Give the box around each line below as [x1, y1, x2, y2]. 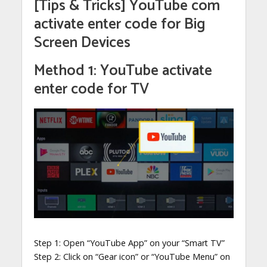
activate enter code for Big [33, 11, 205, 37]
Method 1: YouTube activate [33, 58, 212, 83]
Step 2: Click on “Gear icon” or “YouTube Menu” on [33, 251, 230, 263]
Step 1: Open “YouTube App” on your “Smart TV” [33, 237, 225, 249]
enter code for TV [33, 76, 149, 102]
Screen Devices [33, 30, 131, 55]
